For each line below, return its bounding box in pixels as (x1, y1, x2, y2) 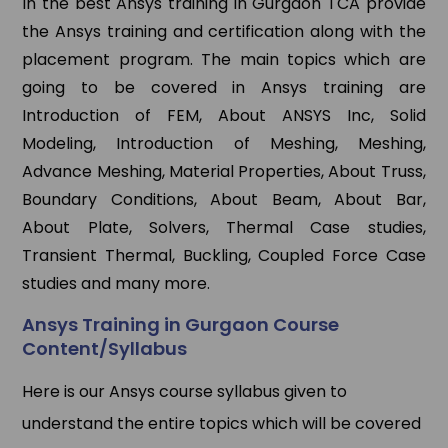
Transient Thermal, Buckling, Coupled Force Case (22, 244, 426, 268)
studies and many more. (22, 272, 211, 296)
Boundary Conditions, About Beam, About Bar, (22, 188, 426, 212)
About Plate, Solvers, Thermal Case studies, (22, 216, 426, 240)
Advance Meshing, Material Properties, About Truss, (22, 160, 426, 184)
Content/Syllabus (22, 336, 188, 362)
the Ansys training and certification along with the (22, 20, 426, 44)
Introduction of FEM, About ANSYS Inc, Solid (22, 104, 426, 128)
